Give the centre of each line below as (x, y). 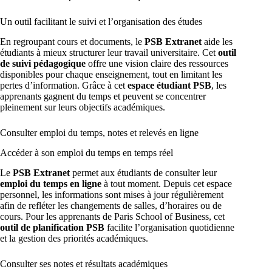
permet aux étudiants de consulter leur (143, 172)
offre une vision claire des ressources (157, 63)
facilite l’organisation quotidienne (169, 227)
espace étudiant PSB (169, 85)
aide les (217, 41)
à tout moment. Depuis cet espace (167, 183)
